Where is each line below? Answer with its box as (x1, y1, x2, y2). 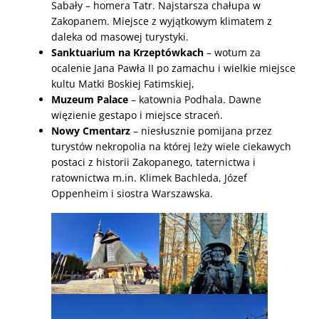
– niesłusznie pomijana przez (133, 123, 272, 137)
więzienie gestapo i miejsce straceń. (51, 108, 223, 122)
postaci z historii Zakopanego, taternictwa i (51, 155, 256, 169)
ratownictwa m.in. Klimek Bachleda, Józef (51, 170, 247, 184)
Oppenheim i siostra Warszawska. (51, 186, 213, 200)
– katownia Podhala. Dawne (128, 92, 261, 106)
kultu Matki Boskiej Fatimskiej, (51, 76, 194, 90)
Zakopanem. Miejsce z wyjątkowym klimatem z (51, 14, 272, 28)
